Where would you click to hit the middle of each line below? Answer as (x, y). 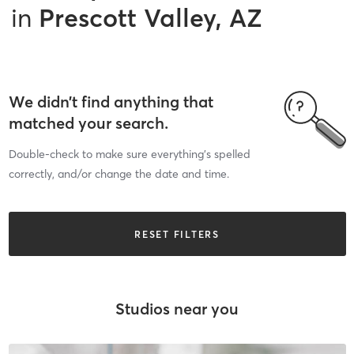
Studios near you (177, 308)
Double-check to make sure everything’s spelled (129, 154)
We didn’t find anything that (111, 102)
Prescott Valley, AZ (151, 17)
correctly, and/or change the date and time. (119, 174)
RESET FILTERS (177, 234)
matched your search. (88, 123)
